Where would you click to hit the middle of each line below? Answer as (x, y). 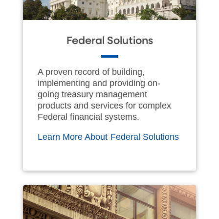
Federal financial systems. (88, 117)
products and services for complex (104, 105)
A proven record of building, (91, 72)
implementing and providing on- (99, 83)
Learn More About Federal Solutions (109, 137)
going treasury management (92, 94)
